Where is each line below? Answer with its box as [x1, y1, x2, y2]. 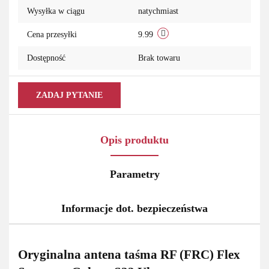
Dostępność [27, 53, 65, 63]
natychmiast [138, 7, 178, 16]
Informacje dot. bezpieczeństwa [61, 202, 208, 215]
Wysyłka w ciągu [27, 7, 85, 16]
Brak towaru [138, 53, 183, 63]
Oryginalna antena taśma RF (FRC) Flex [18, 247, 240, 262]
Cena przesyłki [27, 30, 77, 40]
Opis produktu [100, 134, 169, 147]
